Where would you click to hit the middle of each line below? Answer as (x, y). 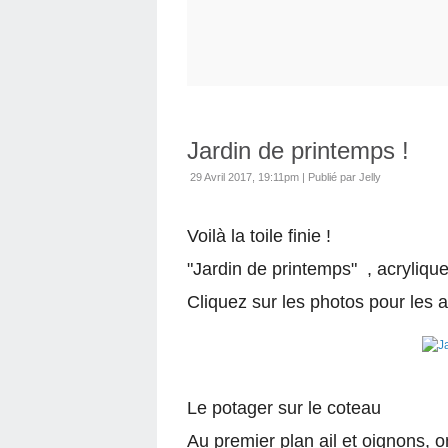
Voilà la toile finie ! (259, 236)
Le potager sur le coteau (284, 408)
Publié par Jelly (344, 177)
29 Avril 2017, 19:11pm (244, 177)
